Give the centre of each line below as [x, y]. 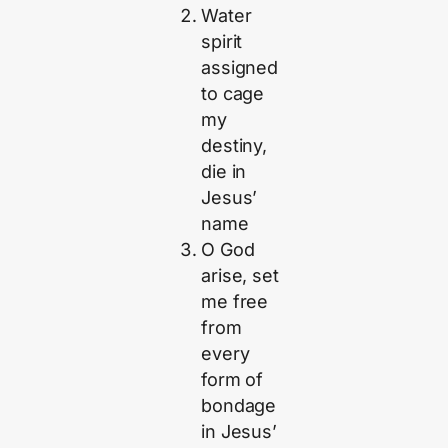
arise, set [240, 276]
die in [224, 172]
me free [235, 302]
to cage [233, 94]
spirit [222, 42]
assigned [239, 68]
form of [232, 380]
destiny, [234, 146]
